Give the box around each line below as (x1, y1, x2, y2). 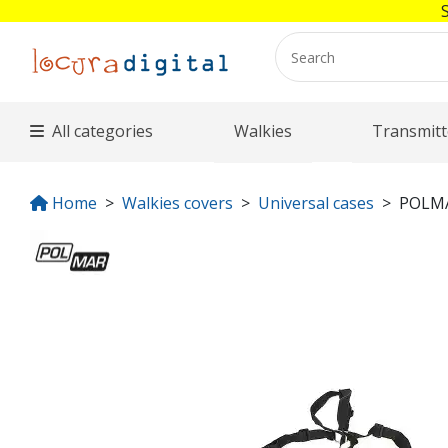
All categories (52, 120, 154, 142)
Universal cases (258, 192, 374, 214)
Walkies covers (122, 192, 233, 214)
